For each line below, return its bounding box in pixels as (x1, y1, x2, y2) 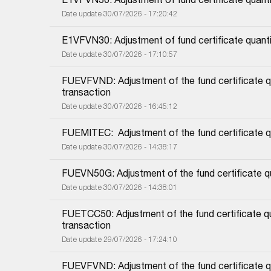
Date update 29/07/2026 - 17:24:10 (62, 234, 177, 244)
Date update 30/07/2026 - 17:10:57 (62, 49, 177, 59)
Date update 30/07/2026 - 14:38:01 (62, 182, 177, 192)
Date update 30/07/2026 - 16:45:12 (62, 101, 177, 111)
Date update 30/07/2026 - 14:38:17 (62, 142, 177, 151)
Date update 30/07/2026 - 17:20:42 (62, 8, 177, 18)
